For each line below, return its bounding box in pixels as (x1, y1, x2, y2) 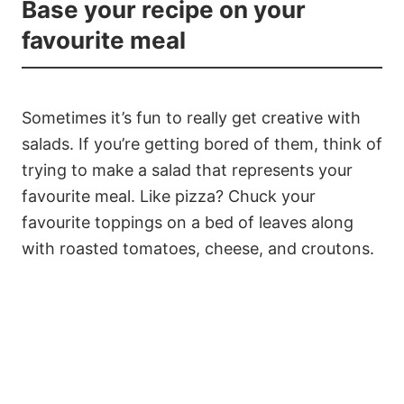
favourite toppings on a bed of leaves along (22, 212, 353, 232)
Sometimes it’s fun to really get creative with (22, 107, 361, 127)
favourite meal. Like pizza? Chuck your (22, 186, 316, 206)
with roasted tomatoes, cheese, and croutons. (22, 238, 374, 258)
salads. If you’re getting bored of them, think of (22, 133, 382, 153)
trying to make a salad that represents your (22, 160, 353, 179)
